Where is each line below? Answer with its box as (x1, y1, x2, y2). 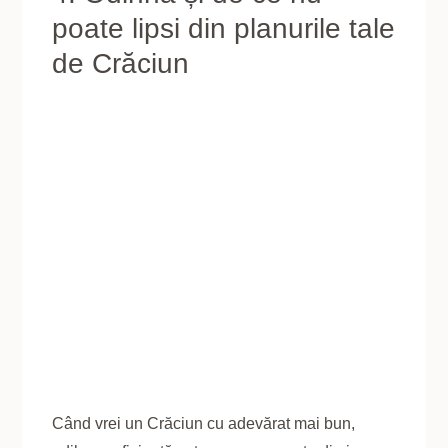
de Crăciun (52, 47, 190, 79)
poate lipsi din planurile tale (52, 12, 396, 44)
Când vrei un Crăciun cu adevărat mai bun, (52, 414, 356, 432)
